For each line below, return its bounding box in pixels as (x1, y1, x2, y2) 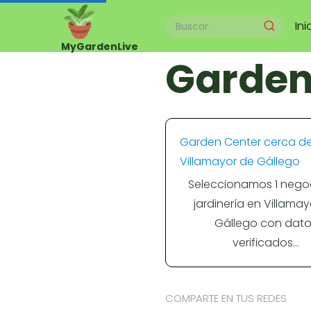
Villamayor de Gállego (180, 153, 300, 169)
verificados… (232, 235, 299, 251)
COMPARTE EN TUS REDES (165, 291, 287, 305)
